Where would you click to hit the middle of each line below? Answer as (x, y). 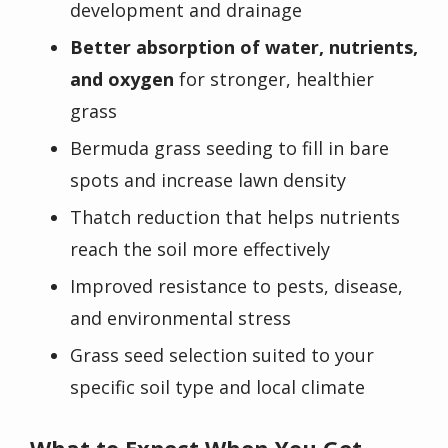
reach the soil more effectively (200, 249)
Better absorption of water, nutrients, (244, 47)
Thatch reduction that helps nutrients (235, 217)
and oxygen (122, 79)
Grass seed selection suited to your (222, 355)
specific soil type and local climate (217, 387)
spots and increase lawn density (208, 180)
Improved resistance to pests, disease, (236, 286)
